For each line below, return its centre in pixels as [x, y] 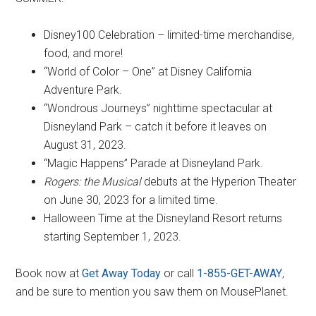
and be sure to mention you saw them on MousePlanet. [152, 292]
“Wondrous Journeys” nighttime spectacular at [158, 109]
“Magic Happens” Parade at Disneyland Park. [154, 164]
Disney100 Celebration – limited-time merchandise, [169, 35]
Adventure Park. [83, 90]
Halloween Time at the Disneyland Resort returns [163, 219]
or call [179, 274]
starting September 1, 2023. [113, 237]
